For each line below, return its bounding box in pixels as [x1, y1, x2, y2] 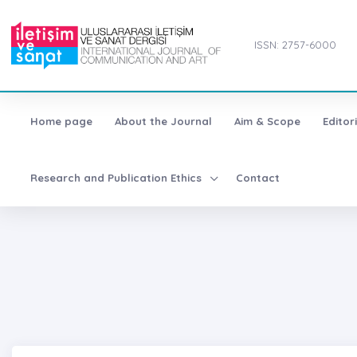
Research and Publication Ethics [29, 171, 205, 184]
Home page [29, 114, 92, 127]
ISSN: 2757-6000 [253, 38, 336, 52]
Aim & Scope [233, 114, 300, 127]
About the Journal [114, 114, 212, 127]
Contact [236, 171, 280, 184]
